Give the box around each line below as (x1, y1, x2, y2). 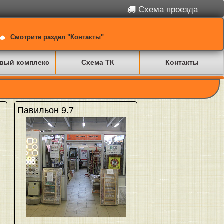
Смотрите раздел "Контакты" (10, 33, 104, 41)
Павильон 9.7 (17, 105, 74, 115)
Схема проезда (136, 5, 198, 14)
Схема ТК (81, 58, 114, 66)
